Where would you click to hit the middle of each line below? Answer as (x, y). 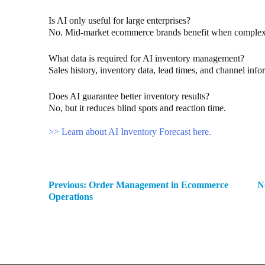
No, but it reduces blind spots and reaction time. (137, 108)
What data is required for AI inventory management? (146, 59)
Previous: (67, 185)
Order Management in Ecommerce (159, 185)
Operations (71, 197)
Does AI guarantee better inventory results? (129, 96)
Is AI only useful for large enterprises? (119, 21)
